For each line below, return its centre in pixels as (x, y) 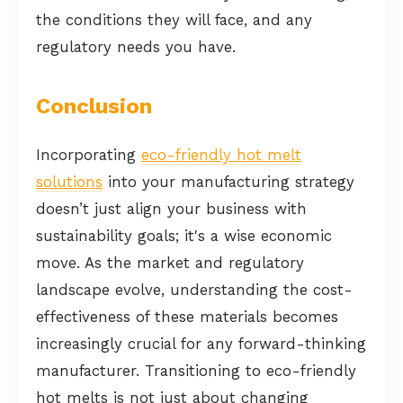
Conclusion (94, 106)
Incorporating (89, 154)
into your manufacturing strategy (228, 181)
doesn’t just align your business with (171, 208)
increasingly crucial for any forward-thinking (201, 343)
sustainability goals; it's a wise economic (184, 235)
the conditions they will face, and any (174, 19)
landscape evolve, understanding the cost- (194, 289)
